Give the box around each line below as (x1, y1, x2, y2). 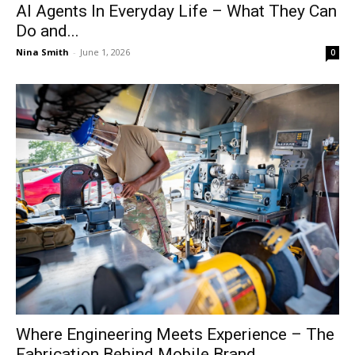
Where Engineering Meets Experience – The (16, 325, 334, 345)
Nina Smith (16, 45, 69, 58)
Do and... (16, 21, 79, 40)
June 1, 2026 (80, 45, 130, 58)
